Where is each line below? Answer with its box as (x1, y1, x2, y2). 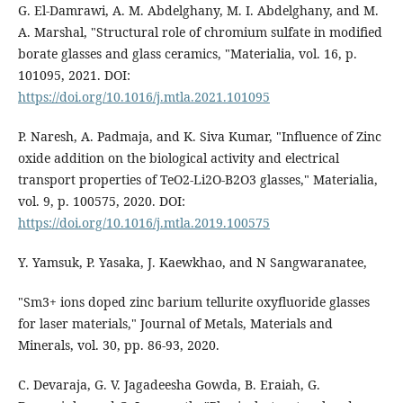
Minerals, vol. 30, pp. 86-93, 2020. (17, 336, 219, 354)
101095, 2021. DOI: (17, 67, 130, 85)
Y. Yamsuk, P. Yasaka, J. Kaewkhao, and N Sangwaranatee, (17, 254, 367, 272)
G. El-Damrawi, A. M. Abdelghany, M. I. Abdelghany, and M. (17, 2, 379, 20)
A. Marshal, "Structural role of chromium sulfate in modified (17, 23, 382, 41)
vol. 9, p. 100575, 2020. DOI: (17, 193, 185, 210)
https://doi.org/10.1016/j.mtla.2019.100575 (17, 214, 270, 232)
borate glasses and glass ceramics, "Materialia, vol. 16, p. (17, 45, 357, 63)
